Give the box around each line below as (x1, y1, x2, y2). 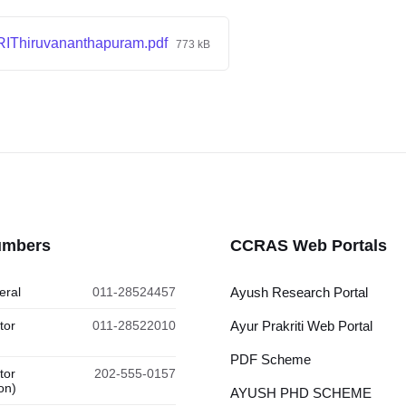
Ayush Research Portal (230, 285, 368, 300)
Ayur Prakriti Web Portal (230, 318, 372, 333)
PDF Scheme (230, 352, 311, 367)
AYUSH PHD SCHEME (230, 385, 372, 401)
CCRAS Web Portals (230, 237, 387, 255)
